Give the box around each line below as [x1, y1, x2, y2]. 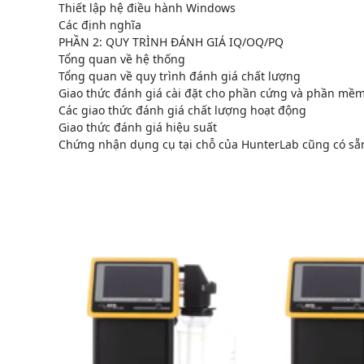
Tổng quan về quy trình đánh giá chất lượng [58, 67, 301, 84]
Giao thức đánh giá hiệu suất [58, 119, 217, 135]
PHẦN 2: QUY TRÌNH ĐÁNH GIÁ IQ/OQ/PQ [58, 33, 284, 50]
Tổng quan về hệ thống [58, 50, 185, 67]
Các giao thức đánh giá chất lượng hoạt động [58, 102, 306, 118]
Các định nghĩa [58, 16, 141, 32]
